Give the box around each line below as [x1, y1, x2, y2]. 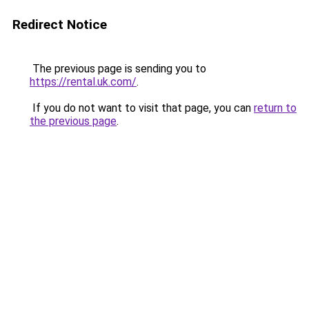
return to [254, 101, 297, 114]
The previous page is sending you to [30, 62, 206, 75]
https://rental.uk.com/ [30, 75, 137, 88]
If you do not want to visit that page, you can [30, 101, 254, 114]
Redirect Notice [12, 17, 107, 32]
